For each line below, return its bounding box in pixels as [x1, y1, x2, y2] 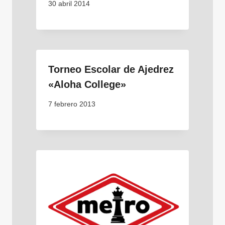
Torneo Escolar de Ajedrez [48, 64, 174, 75]
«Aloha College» [48, 79, 126, 90]
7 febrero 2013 [48, 100, 95, 108]
